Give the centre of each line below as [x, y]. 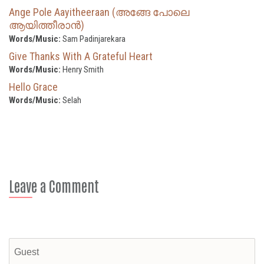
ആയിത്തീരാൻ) [47, 25]
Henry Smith [82, 69]
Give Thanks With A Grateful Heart [81, 56]
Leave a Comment [54, 185]
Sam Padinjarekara [93, 39]
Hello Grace [33, 87]
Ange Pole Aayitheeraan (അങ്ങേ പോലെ [99, 12]
